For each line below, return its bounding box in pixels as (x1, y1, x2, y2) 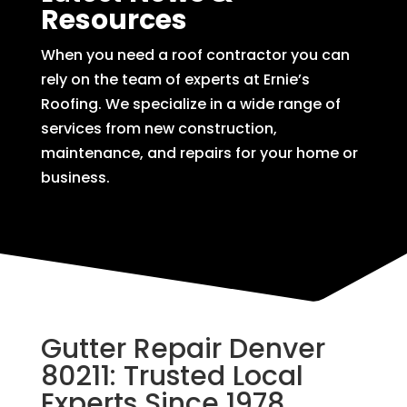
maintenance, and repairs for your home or (40, 142, 358, 164)
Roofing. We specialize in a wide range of (40, 93, 341, 114)
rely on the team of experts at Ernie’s (40, 68, 310, 90)
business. (40, 166, 110, 188)
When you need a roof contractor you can (40, 44, 350, 65)
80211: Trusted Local (40, 356, 303, 395)
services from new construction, (40, 117, 277, 139)
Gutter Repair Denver (40, 329, 325, 368)
